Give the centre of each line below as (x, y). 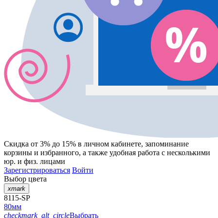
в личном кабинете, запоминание (132, 144)
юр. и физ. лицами (35, 162)
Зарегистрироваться (37, 170)
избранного (60, 153)
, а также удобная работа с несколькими (145, 153)
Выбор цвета (25, 179)
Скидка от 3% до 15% (40, 144)
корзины (18, 153)
